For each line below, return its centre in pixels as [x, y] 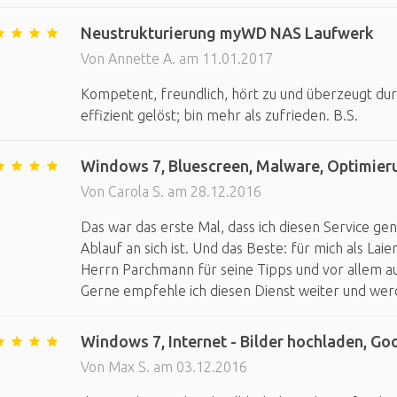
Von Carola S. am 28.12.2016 [171, 191]
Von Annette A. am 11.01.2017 [176, 58]
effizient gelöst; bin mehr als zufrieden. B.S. [219, 115]
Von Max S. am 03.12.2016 [163, 367]
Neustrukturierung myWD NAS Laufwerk [227, 33]
